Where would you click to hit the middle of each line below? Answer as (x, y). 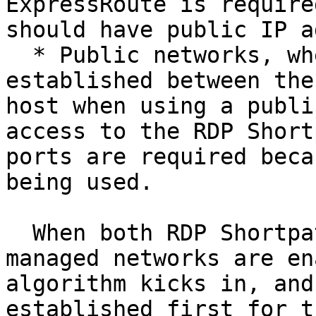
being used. (79, 182)
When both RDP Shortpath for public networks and (19, 233)
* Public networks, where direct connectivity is (19, 55)
